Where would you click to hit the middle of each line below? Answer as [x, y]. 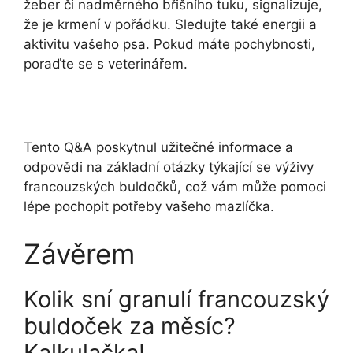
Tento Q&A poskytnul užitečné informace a [158, 148]
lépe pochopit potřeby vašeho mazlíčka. [149, 207]
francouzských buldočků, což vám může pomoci [175, 187]
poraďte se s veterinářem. [106, 64]
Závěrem [79, 253]
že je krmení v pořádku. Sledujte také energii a [170, 25]
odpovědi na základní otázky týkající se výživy [169, 167]
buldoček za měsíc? [130, 325]
